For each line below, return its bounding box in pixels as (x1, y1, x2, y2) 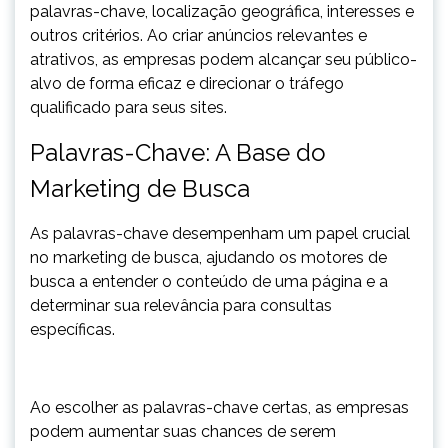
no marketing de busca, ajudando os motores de (30, 248, 387, 267)
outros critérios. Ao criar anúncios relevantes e (30, 26, 367, 45)
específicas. (30, 320, 119, 339)
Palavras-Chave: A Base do (30, 138, 326, 167)
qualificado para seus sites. (30, 98, 227, 117)
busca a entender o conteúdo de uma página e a (30, 272, 388, 291)
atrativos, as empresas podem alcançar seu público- (30, 50, 417, 69)
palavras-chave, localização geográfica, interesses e (30, 2, 414, 21)
